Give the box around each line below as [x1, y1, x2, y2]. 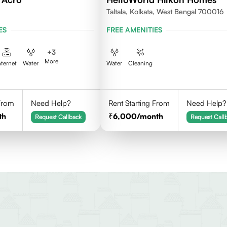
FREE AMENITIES [106, 25, 163, 34]
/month [137, 111, 164, 121]
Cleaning [128, 59, 153, 67]
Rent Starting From [108, 98, 170, 108]
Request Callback [34, 113, 82, 121]
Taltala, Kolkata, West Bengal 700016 [106, 7, 224, 16]
